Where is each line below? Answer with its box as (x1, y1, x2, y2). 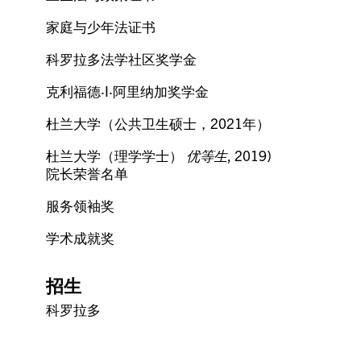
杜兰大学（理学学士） (46, 146, 187, 164)
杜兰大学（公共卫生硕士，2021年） (46, 114, 271, 131)
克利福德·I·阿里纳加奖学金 (46, 81, 210, 99)
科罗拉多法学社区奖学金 (46, 49, 197, 67)
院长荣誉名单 (46, 164, 129, 181)
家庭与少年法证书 (46, 17, 156, 35)
